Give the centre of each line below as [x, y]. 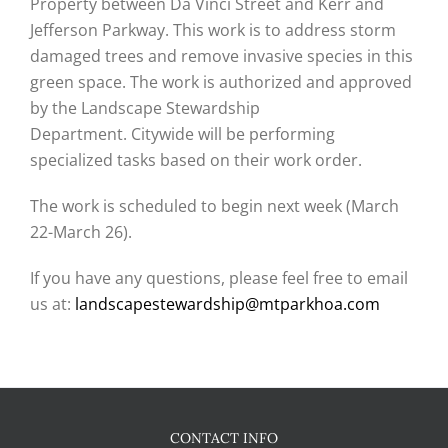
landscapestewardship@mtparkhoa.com [227, 304]
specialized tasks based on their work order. [196, 160]
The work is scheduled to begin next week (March [214, 206]
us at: [52, 304]
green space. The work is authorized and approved [221, 82]
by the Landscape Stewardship [145, 108]
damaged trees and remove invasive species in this [221, 56]
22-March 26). [81, 232]
